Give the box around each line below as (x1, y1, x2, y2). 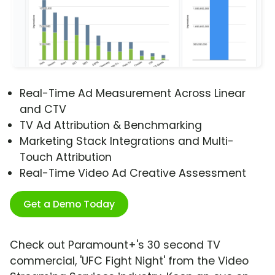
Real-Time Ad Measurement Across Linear (20, 86, 246, 101)
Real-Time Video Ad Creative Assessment (20, 166, 246, 181)
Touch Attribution (20, 150, 112, 165)
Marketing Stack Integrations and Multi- (20, 134, 234, 149)
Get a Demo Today (23, 197, 115, 212)
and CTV (20, 102, 66, 117)
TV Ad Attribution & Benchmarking (20, 118, 202, 133)
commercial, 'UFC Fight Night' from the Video (10, 254, 249, 269)
